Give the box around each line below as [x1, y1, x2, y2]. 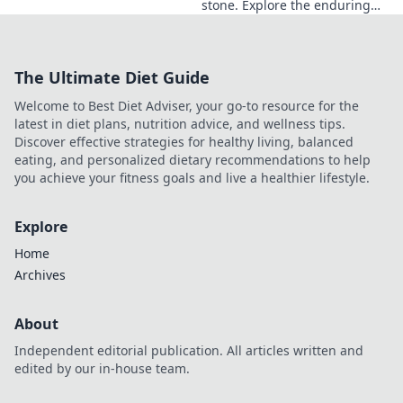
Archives [14, 265, 66, 283]
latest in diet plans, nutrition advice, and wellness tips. [14, 114, 345, 132]
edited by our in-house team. [14, 359, 190, 377]
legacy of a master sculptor [201, 13, 365, 31]
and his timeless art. [201, 31, 325, 49]
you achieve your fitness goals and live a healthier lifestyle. [14, 168, 370, 186]
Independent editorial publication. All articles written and [14, 341, 363, 359]
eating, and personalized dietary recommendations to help [14, 150, 371, 168]
